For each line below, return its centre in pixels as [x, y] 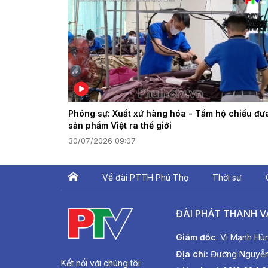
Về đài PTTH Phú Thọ [145, 177]
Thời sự [227, 177]
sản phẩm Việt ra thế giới [120, 125]
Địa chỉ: [192, 254]
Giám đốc [196, 237]
